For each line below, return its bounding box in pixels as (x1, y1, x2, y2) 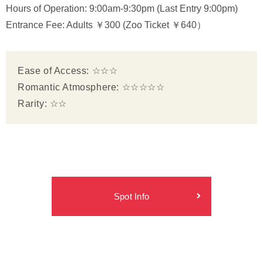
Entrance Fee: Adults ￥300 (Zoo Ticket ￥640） (6, 19, 206, 30)
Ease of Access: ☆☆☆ (18, 65, 118, 76)
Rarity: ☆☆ (18, 98, 67, 109)
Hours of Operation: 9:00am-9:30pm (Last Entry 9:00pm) (6, 3, 238, 14)
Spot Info (113, 191, 150, 201)
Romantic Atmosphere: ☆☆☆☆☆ (18, 82, 165, 92)
